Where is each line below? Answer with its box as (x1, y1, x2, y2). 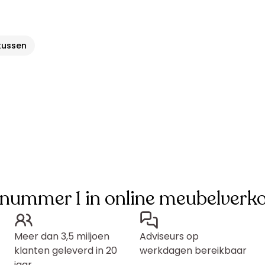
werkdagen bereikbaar (140, 244, 247, 257)
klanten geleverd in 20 (14, 244, 117, 257)
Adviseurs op (140, 230, 199, 243)
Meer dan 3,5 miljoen (14, 230, 109, 243)
